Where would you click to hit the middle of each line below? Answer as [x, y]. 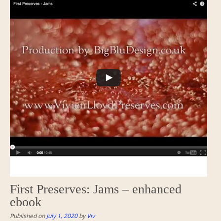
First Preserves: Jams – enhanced [96, 189]
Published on [28, 215]
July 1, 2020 [62, 215]
